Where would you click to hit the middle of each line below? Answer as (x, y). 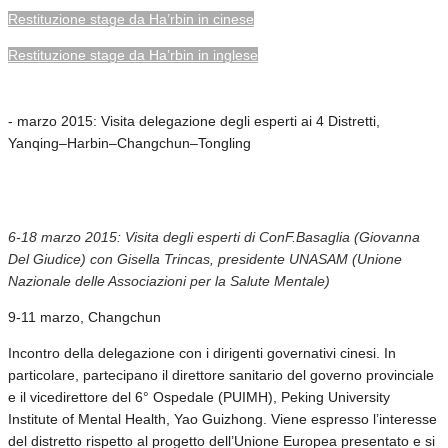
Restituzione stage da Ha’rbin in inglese (133, 54)
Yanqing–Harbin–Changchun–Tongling (129, 142)
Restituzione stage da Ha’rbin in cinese (131, 18)
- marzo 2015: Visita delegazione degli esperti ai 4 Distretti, (194, 120)
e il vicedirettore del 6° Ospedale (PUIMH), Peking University (199, 396)
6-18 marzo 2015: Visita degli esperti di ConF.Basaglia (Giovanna (214, 236)
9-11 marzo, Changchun (84, 316)
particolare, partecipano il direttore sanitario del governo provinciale (221, 374)
